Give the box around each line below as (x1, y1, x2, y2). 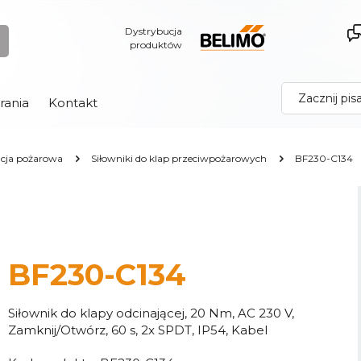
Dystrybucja (125, 25, 182, 37)
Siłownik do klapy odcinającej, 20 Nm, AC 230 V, (7, 305, 294, 321)
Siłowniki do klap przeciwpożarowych (91, 152, 267, 164)
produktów (130, 39, 182, 51)
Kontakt (48, 95, 98, 110)
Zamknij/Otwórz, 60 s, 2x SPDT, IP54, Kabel (7, 322, 268, 338)
